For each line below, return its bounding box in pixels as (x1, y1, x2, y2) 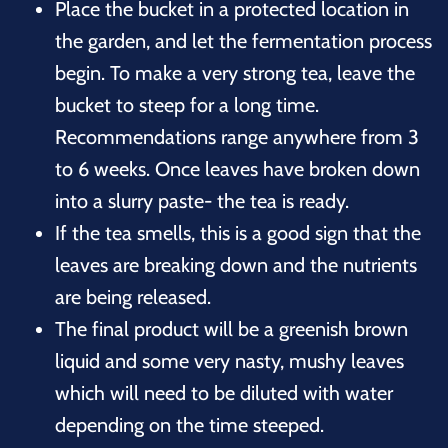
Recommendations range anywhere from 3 (55, 124, 419, 149)
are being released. (55, 284, 211, 309)
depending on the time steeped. (55, 412, 324, 437)
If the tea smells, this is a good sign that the (55, 220, 421, 245)
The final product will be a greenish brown (55, 316, 408, 341)
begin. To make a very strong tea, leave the (55, 60, 415, 85)
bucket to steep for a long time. (55, 92, 319, 117)
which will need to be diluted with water (55, 380, 393, 405)
